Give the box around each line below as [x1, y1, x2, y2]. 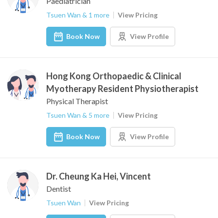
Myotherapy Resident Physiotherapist [46, 83, 199, 94]
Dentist [46, 184, 71, 193]
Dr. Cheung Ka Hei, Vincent [46, 171, 151, 182]
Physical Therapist [46, 96, 108, 106]
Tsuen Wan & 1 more [46, 11, 109, 19]
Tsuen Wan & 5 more [46, 111, 109, 119]
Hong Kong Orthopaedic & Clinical [46, 71, 182, 81]
